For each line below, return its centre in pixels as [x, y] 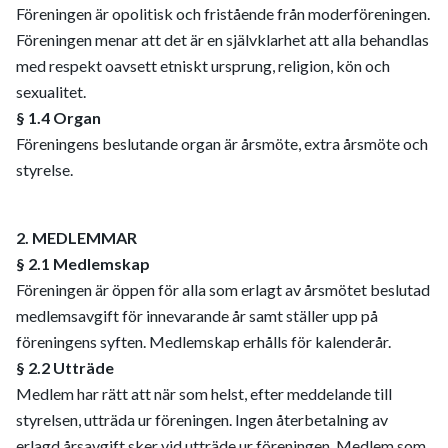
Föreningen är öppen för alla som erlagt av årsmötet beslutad [223, 289]
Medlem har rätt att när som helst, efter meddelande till [204, 393]
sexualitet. [51, 91]
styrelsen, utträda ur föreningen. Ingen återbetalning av [202, 419]
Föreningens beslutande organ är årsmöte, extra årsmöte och [222, 143]
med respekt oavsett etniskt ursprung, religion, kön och [203, 65]
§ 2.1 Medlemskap [83, 263]
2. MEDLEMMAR [76, 237]
